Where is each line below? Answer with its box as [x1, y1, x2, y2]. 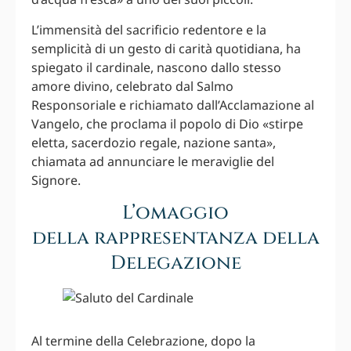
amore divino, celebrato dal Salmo [31, 77, 233, 95]
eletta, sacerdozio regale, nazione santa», [31, 133, 276, 151]
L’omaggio [122, 201, 229, 226]
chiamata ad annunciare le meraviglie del [31, 152, 274, 170]
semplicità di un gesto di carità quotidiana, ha [31, 39, 301, 57]
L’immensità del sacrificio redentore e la [31, 20, 266, 38]
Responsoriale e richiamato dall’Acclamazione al [31, 96, 314, 114]
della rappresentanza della [31, 226, 320, 251]
